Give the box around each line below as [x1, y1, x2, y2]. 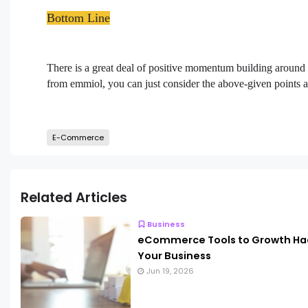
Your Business [137, 249, 211, 263]
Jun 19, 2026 [146, 265, 194, 277]
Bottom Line [47, 11, 111, 25]
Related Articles [21, 188, 127, 208]
